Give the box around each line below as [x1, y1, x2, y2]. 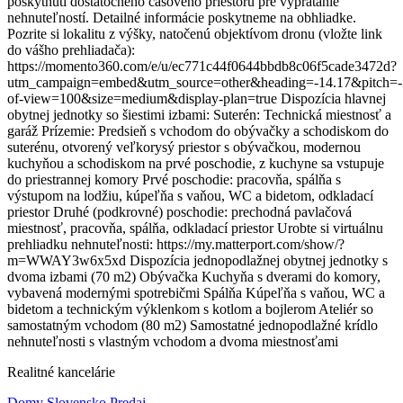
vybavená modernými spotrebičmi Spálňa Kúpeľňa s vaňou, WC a [7, 284, 385, 300]
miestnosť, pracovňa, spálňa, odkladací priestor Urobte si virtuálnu [7, 219, 383, 236]
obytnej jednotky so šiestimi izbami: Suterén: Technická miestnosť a [7, 106, 391, 122]
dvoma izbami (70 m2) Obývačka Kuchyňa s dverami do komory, [7, 268, 381, 284]
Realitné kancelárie [7, 363, 115, 380]
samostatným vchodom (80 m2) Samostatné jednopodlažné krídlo [7, 317, 378, 333]
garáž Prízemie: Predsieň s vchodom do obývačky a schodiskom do [7, 122, 389, 139]
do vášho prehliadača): [7, 41, 135, 58]
